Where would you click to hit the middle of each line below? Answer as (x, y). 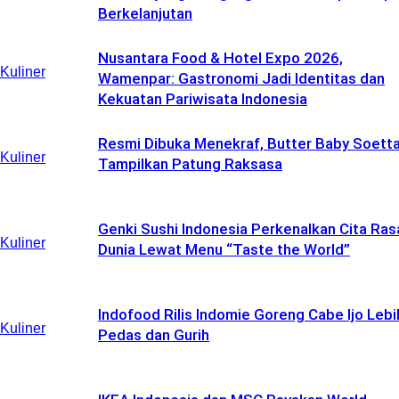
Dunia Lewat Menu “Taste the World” (224, 249)
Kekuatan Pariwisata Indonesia (203, 99)
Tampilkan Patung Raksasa (190, 164)
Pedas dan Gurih (154, 335)
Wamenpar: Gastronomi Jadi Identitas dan (241, 78)
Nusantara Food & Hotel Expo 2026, (220, 58)
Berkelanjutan (145, 13)
